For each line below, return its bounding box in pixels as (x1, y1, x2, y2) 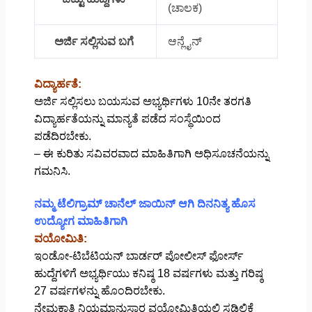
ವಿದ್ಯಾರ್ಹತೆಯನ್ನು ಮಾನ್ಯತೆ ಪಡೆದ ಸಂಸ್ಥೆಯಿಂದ (33, 112, 221, 125)
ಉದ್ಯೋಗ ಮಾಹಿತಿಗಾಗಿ (33, 214, 130, 227)
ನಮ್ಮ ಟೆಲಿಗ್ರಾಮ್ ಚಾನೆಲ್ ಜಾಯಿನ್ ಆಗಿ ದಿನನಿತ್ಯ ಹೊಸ (33, 197, 256, 210)
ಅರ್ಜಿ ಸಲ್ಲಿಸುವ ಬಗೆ (54, 35, 136, 47)
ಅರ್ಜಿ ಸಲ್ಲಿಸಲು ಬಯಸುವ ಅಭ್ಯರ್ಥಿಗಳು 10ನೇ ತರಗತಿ (33, 95, 251, 107)
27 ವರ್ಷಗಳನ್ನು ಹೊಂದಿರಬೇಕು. (33, 284, 165, 297)
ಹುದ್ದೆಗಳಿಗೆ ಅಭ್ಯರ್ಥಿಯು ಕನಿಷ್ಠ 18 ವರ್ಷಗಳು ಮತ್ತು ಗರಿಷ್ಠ (33, 267, 263, 279)
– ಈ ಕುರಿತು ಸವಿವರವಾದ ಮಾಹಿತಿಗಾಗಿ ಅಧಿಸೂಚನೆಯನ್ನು (33, 147, 269, 159)
